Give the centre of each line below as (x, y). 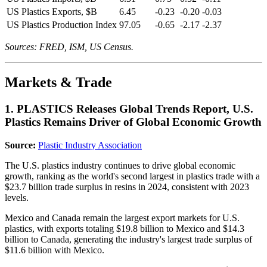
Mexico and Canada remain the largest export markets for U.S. (122, 218)
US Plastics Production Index (62, 24)
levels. (17, 198)
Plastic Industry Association (90, 145)
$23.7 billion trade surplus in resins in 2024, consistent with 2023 (127, 187)
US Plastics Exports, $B (52, 11)
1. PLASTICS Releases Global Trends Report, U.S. (129, 109)
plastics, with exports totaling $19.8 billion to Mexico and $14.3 (125, 229)
